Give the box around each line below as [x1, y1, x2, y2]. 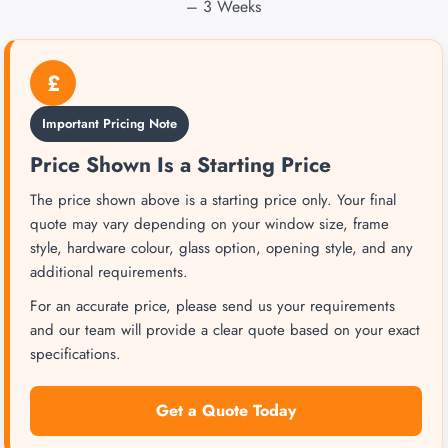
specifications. [30, 343, 121, 366]
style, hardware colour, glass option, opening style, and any [30, 237, 413, 260]
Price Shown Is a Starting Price [30, 150, 331, 181]
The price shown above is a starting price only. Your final [30, 189, 396, 212]
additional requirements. [30, 261, 188, 284]
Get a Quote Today [156, 399, 296, 423]
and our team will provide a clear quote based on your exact [30, 319, 420, 342]
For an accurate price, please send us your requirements [30, 295, 395, 318]
